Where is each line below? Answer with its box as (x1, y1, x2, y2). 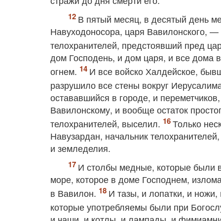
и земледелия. (50, 142, 110, 154)
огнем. (50, 65, 79, 77)
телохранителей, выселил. (50, 117, 163, 130)
